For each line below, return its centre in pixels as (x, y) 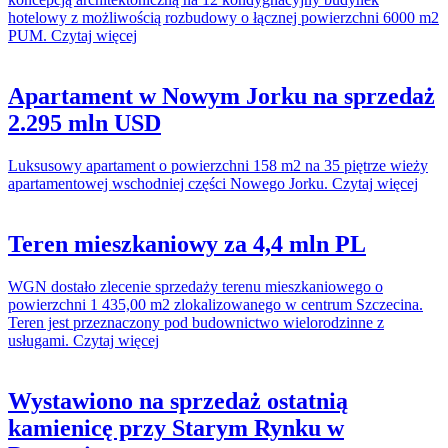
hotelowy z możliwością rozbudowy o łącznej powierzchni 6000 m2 (223, 18)
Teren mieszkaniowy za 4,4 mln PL (187, 244)
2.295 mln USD (84, 123)
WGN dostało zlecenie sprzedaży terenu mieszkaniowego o (195, 286)
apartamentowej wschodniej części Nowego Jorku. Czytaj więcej (213, 184)
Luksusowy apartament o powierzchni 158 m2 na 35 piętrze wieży (218, 166)
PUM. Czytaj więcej (72, 36)
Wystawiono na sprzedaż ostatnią (178, 400)
